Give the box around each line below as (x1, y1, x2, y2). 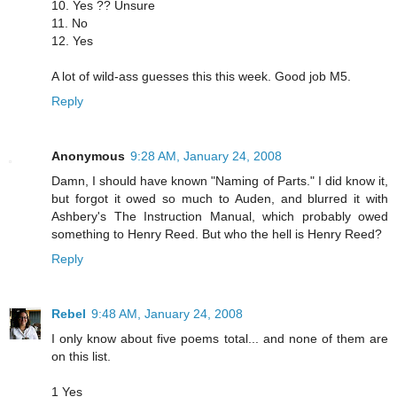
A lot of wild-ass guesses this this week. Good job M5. (51, 69, 351, 84)
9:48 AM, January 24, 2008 (91, 307, 243, 322)
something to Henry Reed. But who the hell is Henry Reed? (51, 227, 382, 242)
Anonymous (51, 149, 125, 164)
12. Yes (51, 34, 93, 49)
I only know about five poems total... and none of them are (51, 331, 388, 346)
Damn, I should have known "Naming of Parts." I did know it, (51, 174, 388, 189)
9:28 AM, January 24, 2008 (130, 149, 282, 164)
